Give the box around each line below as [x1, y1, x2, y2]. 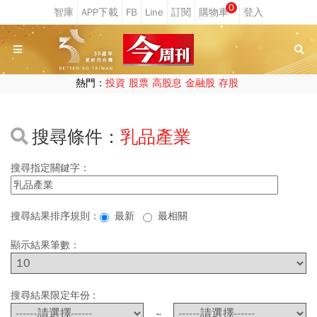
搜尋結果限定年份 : [11, 289, 101, 301]
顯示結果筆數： [11, 239, 80, 251]
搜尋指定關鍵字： [11, 162, 90, 174]
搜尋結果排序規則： [11, 210, 100, 222]
